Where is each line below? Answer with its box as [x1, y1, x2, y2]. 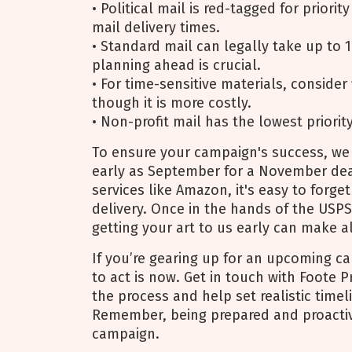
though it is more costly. [92, 94, 251, 112]
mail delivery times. [92, 19, 220, 36]
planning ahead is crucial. [92, 57, 261, 74]
